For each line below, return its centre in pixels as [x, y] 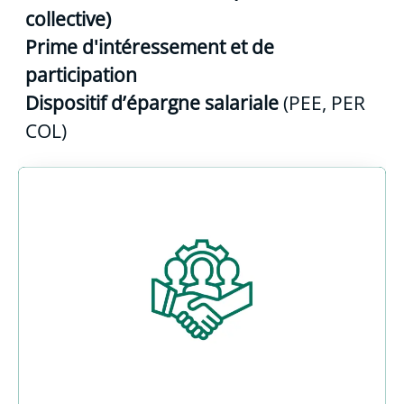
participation [81, 74]
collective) [68, 18]
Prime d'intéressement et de [150, 46]
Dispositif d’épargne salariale [152, 102]
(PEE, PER [322, 102]
